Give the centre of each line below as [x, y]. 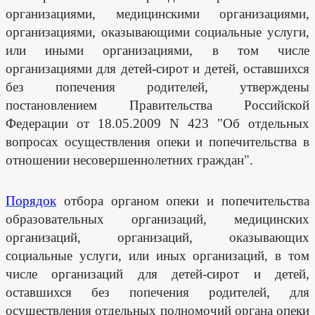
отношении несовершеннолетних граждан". [129, 160]
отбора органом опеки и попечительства [183, 201]
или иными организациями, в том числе [157, 50]
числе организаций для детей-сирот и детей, [157, 274]
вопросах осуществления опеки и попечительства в [157, 142]
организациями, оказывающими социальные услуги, [157, 32]
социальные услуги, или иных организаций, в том [157, 256]
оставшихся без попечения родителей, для [157, 292]
